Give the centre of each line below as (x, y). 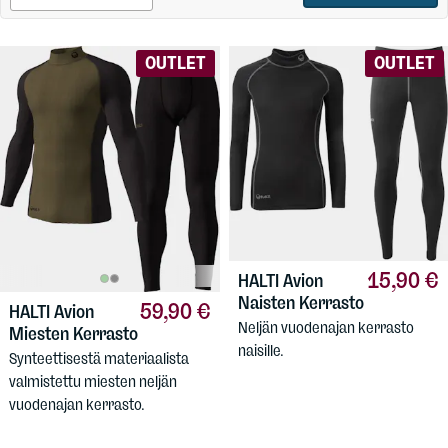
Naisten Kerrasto (300, 302)
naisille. (260, 351)
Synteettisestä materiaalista (99, 359)
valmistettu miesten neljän (93, 382)
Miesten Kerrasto (73, 333)
